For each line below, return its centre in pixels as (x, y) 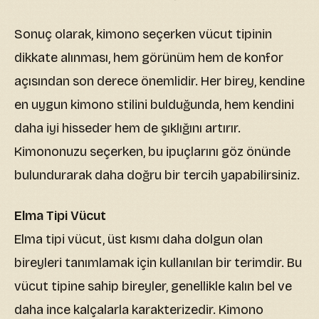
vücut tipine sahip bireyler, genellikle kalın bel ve (153, 287)
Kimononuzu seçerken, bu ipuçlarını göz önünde (152, 152)
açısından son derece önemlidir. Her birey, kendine (159, 82)
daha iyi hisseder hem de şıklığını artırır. (127, 129)
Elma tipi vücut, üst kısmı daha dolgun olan (138, 240)
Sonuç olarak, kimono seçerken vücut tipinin (143, 35)
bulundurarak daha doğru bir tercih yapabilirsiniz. (157, 176)
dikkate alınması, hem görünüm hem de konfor (149, 58)
